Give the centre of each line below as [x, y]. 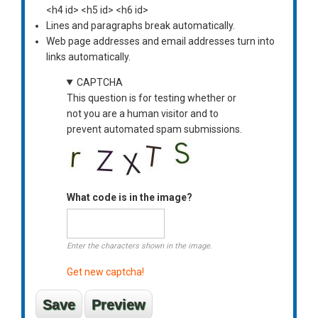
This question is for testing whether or [151, 98]
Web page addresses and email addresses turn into [160, 41]
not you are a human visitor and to [142, 113]
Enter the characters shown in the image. [139, 246]
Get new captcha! [105, 272]
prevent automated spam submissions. [154, 129]
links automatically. [88, 56]
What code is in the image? [129, 197]
